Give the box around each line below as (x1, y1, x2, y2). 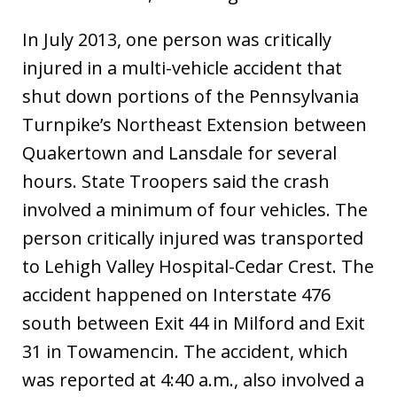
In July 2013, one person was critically (22, 27, 331, 52)
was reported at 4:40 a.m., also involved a (22, 368, 364, 393)
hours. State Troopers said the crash (22, 169, 330, 194)
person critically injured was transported (22, 226, 363, 251)
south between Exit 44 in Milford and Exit (22, 311, 365, 336)
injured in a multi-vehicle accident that (22, 56, 342, 81)
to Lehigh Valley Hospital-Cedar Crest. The (22, 254, 374, 279)
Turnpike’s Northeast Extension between (22, 113, 367, 137)
